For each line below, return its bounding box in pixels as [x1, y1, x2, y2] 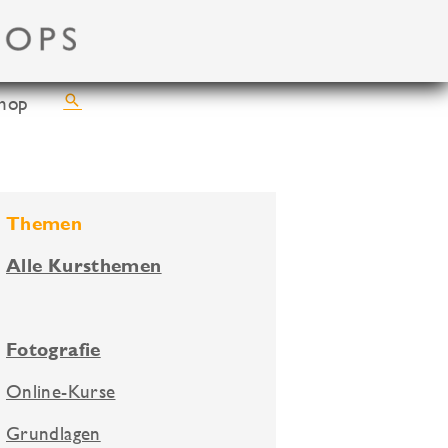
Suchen [62, 90, 117, 112]
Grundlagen [6, 422, 101, 445]
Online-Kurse [6, 380, 116, 403]
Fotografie [6, 339, 101, 361]
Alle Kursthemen [6, 255, 162, 277]
